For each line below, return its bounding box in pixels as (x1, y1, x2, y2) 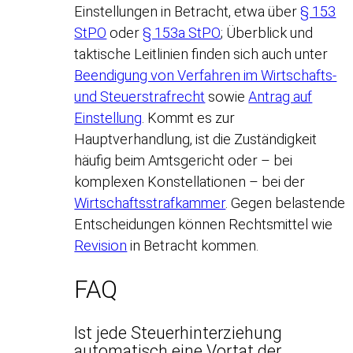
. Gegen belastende (225, 195, 346, 212)
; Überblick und (221, 24, 314, 42)
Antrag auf (248, 88, 313, 106)
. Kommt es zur (142, 110, 236, 127)
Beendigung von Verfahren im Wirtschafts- (74, 67, 337, 84)
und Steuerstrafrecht (74, 88, 206, 106)
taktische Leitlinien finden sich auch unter (74, 46, 329, 63)
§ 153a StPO (143, 24, 221, 42)
